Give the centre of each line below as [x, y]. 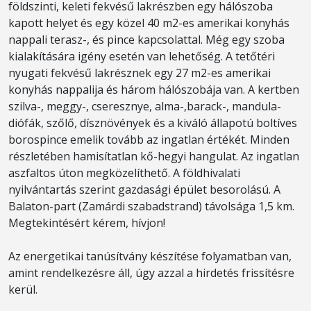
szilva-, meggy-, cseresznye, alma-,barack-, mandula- [145, 106]
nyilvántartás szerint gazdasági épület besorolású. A [144, 190]
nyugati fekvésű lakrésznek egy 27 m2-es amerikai [140, 73]
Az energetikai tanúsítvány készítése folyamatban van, [150, 256]
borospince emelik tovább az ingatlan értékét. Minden [149, 140]
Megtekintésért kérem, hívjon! [87, 223]
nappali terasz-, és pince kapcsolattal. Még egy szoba [146, 40]
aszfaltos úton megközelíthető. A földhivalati [124, 173]
